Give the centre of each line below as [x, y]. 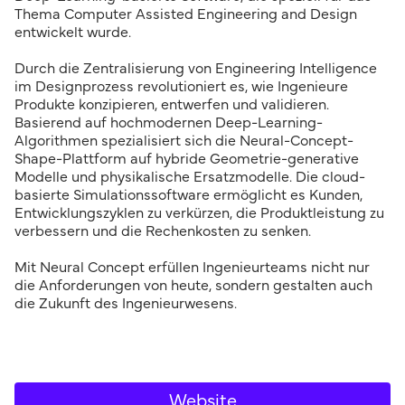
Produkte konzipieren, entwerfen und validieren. [172, 105]
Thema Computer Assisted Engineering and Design [186, 14]
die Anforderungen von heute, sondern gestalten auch [193, 286]
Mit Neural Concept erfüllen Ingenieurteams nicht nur [192, 268]
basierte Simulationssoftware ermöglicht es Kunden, [188, 195]
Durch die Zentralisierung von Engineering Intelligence [196, 69]
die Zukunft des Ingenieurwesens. [126, 304]
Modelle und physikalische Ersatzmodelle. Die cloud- [190, 177]
